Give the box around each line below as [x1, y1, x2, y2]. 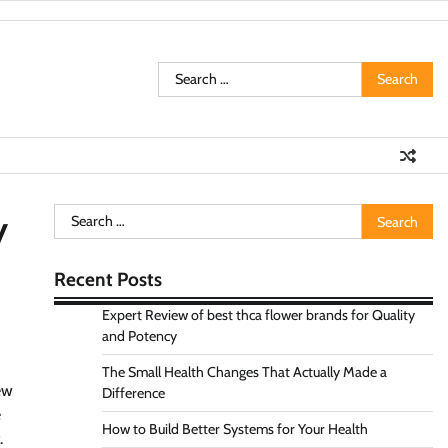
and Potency [101, 327, 177, 345]
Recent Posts [53, 268, 162, 291]
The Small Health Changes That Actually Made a [101, 363, 387, 381]
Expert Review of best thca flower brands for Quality [101, 306, 415, 324]
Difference [101, 384, 165, 402]
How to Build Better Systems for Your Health [101, 420, 368, 438]
